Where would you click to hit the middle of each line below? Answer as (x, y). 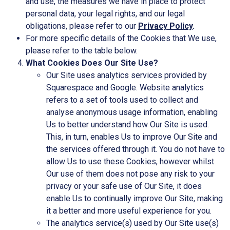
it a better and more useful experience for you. (129, 210)
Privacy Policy (165, 26)
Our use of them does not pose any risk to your (130, 174)
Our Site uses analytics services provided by (127, 75)
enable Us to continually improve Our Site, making (135, 198)
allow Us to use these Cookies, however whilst (130, 161)
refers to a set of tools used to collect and (122, 100)
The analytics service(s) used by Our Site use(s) (132, 223)
